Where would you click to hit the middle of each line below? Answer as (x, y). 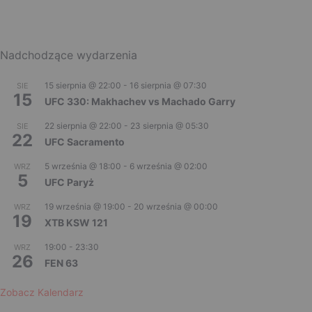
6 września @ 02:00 (169, 166)
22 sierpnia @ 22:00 (83, 125)
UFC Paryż (69, 182)
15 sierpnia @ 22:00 (83, 85)
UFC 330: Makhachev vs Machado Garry (140, 101)
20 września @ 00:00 (176, 206)
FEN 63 (61, 263)
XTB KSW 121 (76, 222)
